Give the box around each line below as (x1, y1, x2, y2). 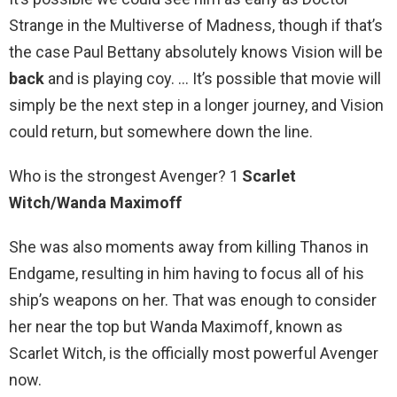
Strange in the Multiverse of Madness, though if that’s (9, 16, 383, 35)
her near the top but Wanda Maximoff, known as (9, 317, 343, 337)
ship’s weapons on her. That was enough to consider (9, 291, 377, 310)
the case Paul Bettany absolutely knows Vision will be (9, 43, 383, 62)
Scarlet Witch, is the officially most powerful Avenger (9, 344, 378, 363)
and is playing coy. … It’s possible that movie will (44, 69, 381, 89)
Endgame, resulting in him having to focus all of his (9, 264, 364, 284)
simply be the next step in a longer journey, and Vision (9, 96, 384, 115)
